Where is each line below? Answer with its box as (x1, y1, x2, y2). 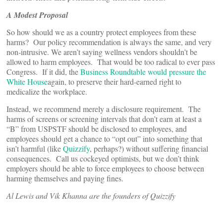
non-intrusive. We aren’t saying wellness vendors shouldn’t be (6, 47, 197, 57)
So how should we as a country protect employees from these (6, 27, 196, 37)
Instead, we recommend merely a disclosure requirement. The (6, 104, 201, 114)
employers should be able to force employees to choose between (6, 163, 204, 173)
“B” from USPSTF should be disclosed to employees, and (6, 123, 187, 134)
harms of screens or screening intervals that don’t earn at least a (6, 113, 202, 124)
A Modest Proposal (6, 9, 68, 20)
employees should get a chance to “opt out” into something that (6, 133, 202, 144)
